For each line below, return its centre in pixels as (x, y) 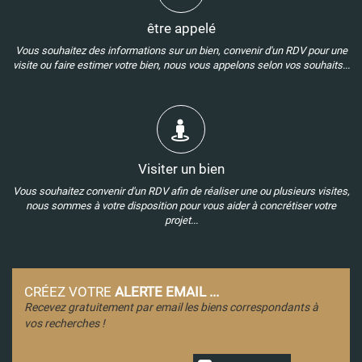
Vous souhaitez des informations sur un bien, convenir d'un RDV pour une (181, 51)
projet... (181, 220)
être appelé (181, 28)
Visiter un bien (181, 169)
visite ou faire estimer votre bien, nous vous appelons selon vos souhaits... (181, 65)
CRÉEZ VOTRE (69, 292)
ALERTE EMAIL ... (167, 292)
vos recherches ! (65, 323)
